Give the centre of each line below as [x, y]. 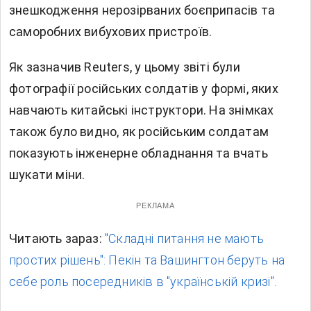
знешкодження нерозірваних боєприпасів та [142, 10]
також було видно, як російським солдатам [139, 131]
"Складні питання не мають [184, 238]
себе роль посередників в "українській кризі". [143, 281]
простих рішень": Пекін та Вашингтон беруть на [147, 260]
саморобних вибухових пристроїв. [111, 31]
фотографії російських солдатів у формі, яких [144, 88]
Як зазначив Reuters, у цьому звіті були [125, 67]
